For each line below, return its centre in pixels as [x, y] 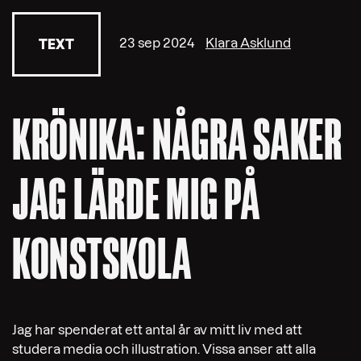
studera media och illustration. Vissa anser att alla [164, 349]
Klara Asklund [248, 43]
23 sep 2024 [157, 43]
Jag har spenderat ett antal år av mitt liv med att [157, 329]
